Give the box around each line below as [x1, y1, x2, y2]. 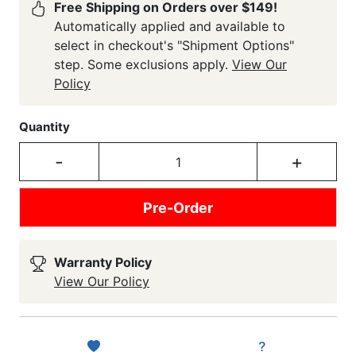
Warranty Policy [54, 254, 152, 270]
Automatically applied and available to [54, 18, 285, 34]
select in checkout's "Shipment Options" [54, 37, 294, 53]
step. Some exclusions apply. [54, 56, 232, 72]
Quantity [19, 119, 70, 134]
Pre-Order [143, 199, 213, 216]
